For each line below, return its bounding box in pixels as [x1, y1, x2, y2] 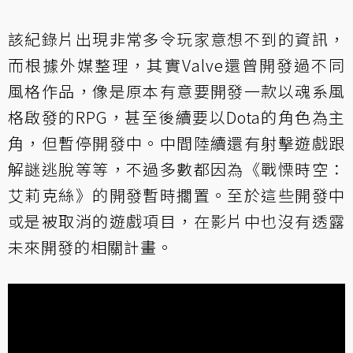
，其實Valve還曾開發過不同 [129, 53, 346, 76]
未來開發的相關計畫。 [8, 235, 173, 258]
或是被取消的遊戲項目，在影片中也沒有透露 [8, 209, 345, 232]
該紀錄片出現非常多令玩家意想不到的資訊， [8, 27, 345, 50]
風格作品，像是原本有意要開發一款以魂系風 [8, 79, 345, 102]
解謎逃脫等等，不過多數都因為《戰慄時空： [8, 157, 345, 180]
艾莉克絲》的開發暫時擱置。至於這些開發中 [8, 183, 345, 206]
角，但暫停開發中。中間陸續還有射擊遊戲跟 [8, 131, 345, 154]
